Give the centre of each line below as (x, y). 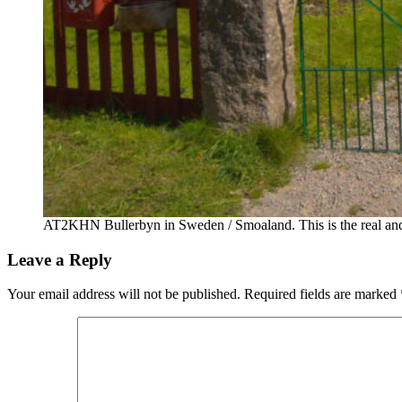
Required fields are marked (322, 294)
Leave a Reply (60, 259)
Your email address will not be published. (124, 294)
